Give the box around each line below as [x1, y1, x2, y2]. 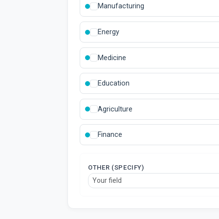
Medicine [98, 53, 126, 62]
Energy [98, 28, 119, 36]
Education [98, 79, 130, 88]
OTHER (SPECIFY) [88, 164, 144, 172]
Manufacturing [98, 2, 144, 11]
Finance [98, 131, 122, 139]
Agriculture [98, 105, 132, 113]
